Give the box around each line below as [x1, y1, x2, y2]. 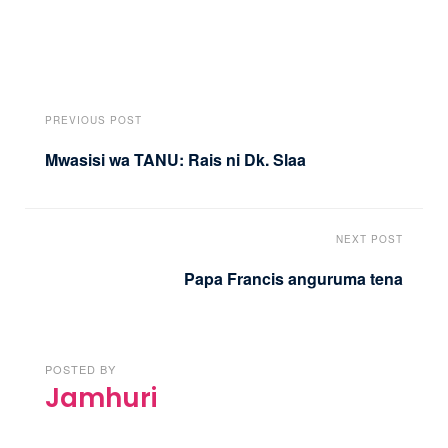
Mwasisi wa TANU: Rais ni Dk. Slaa [45, 148, 306, 172]
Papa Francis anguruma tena [184, 266, 403, 290]
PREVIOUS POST [45, 113, 142, 128]
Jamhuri [45, 379, 157, 416]
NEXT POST [336, 231, 403, 246]
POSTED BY [45, 360, 116, 377]
